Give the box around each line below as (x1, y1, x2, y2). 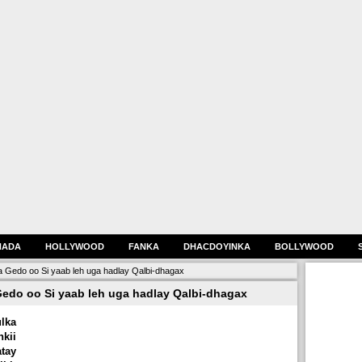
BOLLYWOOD (275, 242, 334, 251)
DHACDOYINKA (183, 242, 250, 251)
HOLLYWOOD (45, 242, 104, 251)
